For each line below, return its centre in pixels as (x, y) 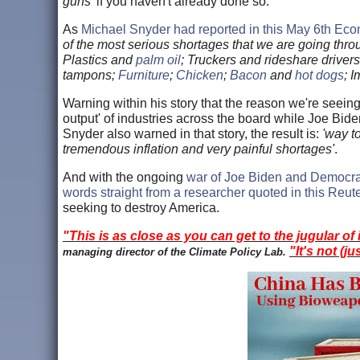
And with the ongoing (125, 177)
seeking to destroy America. (141, 207)
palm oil (158, 59)
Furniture (144, 75)
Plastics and (99, 59)
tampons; (90, 75)
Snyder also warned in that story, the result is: (192, 133)
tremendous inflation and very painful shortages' (198, 149)
